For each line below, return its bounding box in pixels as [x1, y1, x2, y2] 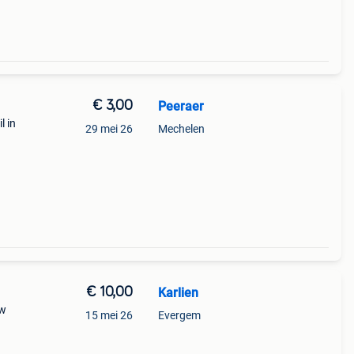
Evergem [157, 309, 201, 322]
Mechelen [157, 122, 205, 135]
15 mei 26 [85, 309, 133, 322]
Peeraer [157, 99, 204, 114]
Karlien [157, 285, 198, 300]
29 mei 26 [85, 122, 133, 135]
